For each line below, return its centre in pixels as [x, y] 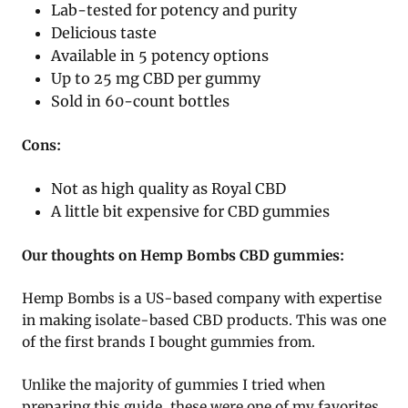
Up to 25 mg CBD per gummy [156, 78]
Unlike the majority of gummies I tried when [173, 384]
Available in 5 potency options [160, 55]
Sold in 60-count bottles [141, 101]
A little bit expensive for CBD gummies [191, 211]
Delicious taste [104, 32]
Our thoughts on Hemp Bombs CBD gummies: [183, 255]
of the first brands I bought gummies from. [168, 342]
